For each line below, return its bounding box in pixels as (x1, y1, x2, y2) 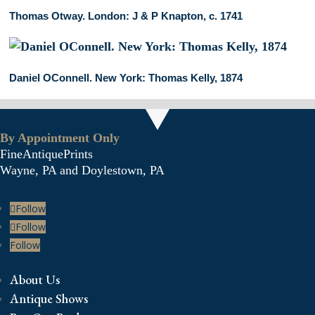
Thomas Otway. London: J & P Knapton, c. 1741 (9, 9, 243, 22)
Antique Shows (10, 290, 88, 307)
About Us (10, 271, 60, 288)
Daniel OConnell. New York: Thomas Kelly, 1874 (9, 71, 243, 84)
